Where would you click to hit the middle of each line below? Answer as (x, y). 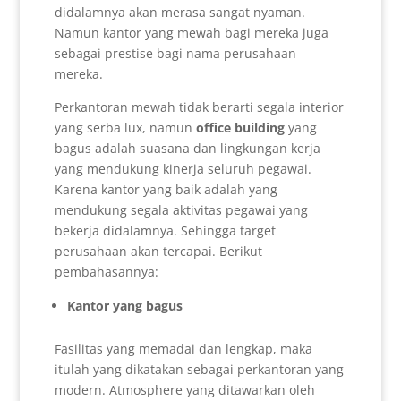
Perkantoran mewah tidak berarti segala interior (199, 107)
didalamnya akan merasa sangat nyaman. (179, 12)
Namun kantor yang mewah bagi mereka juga (191, 32)
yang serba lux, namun (125, 127)
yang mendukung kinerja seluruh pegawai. (183, 168)
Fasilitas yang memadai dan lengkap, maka (183, 348)
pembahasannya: (106, 271)
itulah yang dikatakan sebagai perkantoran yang (199, 369)
